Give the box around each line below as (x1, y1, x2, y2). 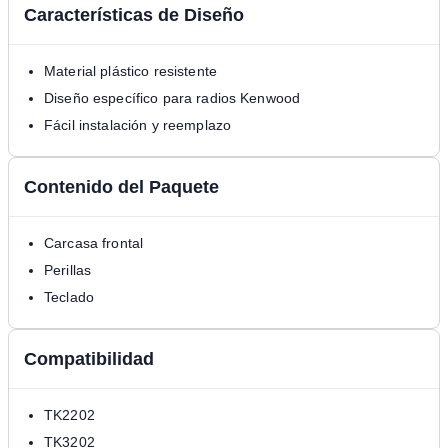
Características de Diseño (24, 4, 244, 25)
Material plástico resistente (44, 62, 217, 79)
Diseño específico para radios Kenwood (44, 89, 301, 106)
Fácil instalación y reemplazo (44, 116, 232, 133)
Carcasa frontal (44, 234, 144, 251)
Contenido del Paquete (24, 176, 219, 197)
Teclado (44, 288, 94, 305)
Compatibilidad (24, 348, 154, 369)
